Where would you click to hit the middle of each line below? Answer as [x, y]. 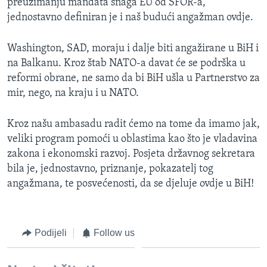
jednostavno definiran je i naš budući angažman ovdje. [130, 17]
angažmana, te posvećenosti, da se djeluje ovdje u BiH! [131, 184]
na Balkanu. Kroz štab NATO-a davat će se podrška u [126, 63]
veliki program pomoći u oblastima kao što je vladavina [132, 139]
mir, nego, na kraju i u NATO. [73, 93]
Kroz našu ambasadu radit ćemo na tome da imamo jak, [133, 124]
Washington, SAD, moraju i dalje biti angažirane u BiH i [133, 48]
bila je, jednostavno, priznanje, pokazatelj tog [110, 169]
